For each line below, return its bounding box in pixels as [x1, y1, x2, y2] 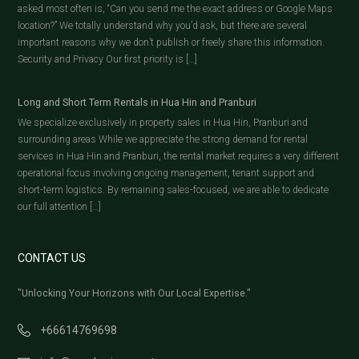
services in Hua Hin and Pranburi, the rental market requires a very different [18, 150, 340, 162]
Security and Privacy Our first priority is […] [18, 53, 198, 65]
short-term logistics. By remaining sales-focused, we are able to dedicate [18, 184, 329, 196]
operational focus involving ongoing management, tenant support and [18, 167, 315, 179]
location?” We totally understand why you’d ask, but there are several [18, 19, 308, 31]
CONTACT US [18, 251, 87, 264]
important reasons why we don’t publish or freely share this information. [18, 36, 325, 48]
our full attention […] [18, 200, 102, 212]
